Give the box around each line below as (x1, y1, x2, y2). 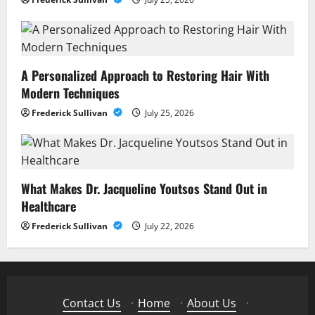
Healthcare (21, 197, 76, 216)
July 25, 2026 (143, 107, 194, 120)
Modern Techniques (21, 84, 120, 103)
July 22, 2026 (143, 220, 194, 233)
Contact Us (62, 295, 121, 311)
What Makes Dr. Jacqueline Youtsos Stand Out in (21, 179, 267, 198)
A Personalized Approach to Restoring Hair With (21, 66, 269, 85)
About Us (186, 295, 236, 311)
